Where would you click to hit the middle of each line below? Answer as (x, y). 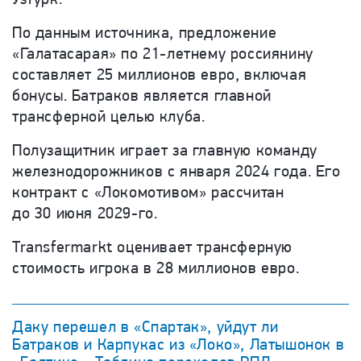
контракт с (53, 192)
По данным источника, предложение (145, 33)
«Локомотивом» (150, 192)
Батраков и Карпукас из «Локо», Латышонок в (178, 344)
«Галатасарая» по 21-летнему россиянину (163, 54)
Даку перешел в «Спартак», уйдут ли (145, 327)
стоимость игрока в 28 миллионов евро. (156, 268)
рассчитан (245, 192)
